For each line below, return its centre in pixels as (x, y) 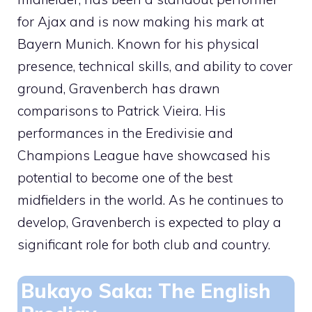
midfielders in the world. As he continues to (150, 200)
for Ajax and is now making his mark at (141, 22)
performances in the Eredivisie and (125, 133)
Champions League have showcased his (144, 156)
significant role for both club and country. (144, 245)
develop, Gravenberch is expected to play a (149, 223)
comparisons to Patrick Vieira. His (122, 111)
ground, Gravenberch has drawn (119, 89)
